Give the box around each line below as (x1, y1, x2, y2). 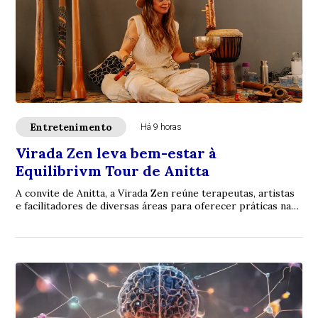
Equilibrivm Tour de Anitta (16, 161, 210, 180)
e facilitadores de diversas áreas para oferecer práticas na (16, 199, 292, 212)
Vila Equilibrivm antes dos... (16, 212, 144, 225)
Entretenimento (30, 120, 113, 133)
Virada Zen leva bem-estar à (16, 143, 217, 162)
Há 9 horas (141, 121, 182, 132)
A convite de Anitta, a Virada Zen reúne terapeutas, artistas (16, 186, 295, 199)
